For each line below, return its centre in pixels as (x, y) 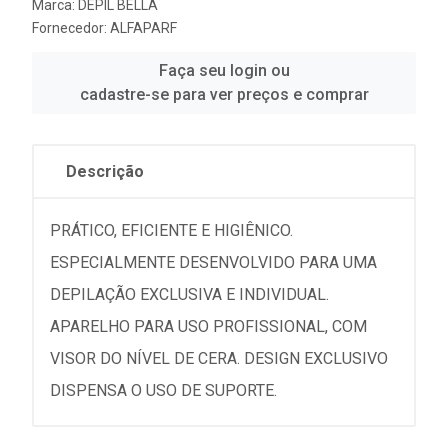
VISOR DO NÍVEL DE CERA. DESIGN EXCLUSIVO (219, 358)
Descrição (105, 171)
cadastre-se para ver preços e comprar (224, 94)
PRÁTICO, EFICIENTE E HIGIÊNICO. (171, 230)
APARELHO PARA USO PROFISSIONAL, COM (208, 326)
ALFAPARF (143, 27)
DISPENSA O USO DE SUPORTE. (163, 390)
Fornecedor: (71, 27)
